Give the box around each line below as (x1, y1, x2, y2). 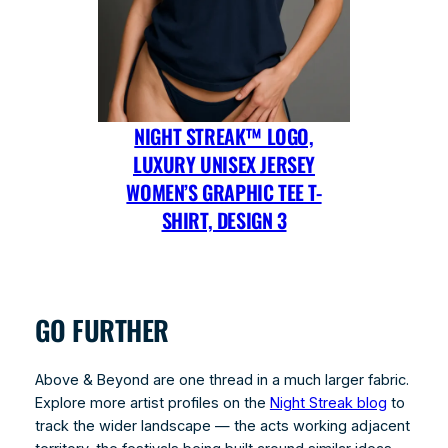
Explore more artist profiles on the (34, 393, 270, 412)
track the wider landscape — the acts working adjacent (34, 416, 410, 435)
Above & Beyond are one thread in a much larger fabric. (34, 370, 409, 389)
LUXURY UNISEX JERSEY (132, 149, 315, 180)
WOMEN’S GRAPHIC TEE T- (126, 177, 322, 208)
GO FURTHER (34, 310, 169, 351)
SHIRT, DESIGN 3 (161, 205, 287, 236)
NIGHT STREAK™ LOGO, (134, 121, 314, 152)
